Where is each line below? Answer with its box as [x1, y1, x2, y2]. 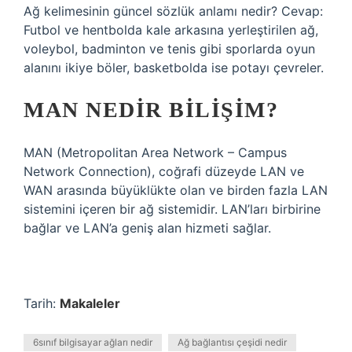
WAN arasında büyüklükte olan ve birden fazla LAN [24, 182, 328, 198]
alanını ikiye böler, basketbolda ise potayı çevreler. [24, 60, 324, 75]
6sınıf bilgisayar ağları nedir [33, 336, 152, 348]
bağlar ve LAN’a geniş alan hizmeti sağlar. [24, 220, 271, 236]
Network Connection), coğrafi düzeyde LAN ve [24, 163, 304, 179]
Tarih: [24, 295, 60, 311]
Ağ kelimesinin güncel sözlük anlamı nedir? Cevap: [24, 3, 323, 19]
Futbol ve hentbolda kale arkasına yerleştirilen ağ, [24, 22, 318, 38]
